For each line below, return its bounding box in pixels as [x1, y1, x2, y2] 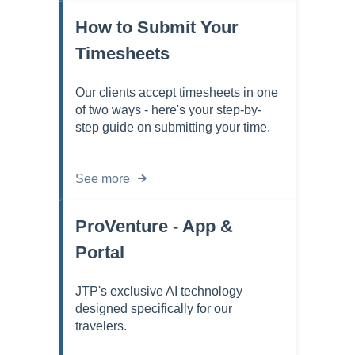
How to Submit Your [75, 17, 239, 38]
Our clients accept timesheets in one [75, 86, 278, 100]
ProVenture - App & [75, 216, 233, 236]
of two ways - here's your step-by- [75, 103, 261, 117]
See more [75, 171, 130, 185]
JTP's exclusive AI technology [75, 284, 242, 299]
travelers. [75, 319, 127, 334]
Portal [75, 242, 124, 262]
